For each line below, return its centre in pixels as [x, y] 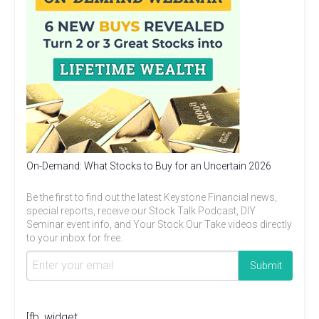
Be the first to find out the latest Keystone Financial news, [152, 197]
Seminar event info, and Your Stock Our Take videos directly [159, 224]
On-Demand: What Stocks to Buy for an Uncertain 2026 [149, 166]
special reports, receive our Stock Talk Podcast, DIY [141, 210]
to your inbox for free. [74, 237]
